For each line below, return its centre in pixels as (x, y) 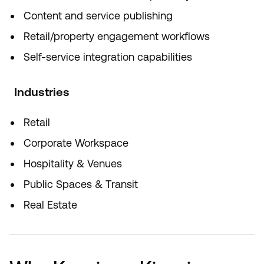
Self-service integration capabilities (108, 57)
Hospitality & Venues (73, 164)
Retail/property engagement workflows (117, 36)
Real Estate (50, 205)
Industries (42, 92)
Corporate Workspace (76, 143)
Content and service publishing (98, 16)
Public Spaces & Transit (81, 184)
